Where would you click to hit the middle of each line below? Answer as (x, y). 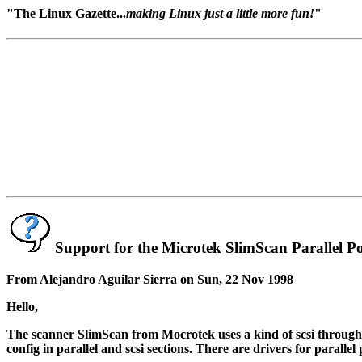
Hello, (22, 307)
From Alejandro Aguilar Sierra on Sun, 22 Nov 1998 (150, 280)
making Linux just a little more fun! (220, 13)
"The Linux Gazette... (66, 13)
